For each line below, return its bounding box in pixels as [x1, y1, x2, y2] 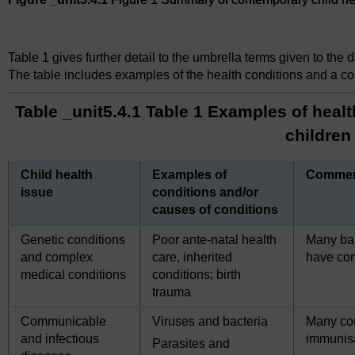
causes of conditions [152, 203, 278, 217]
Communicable [21, 315, 106, 329]
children [285, 126, 351, 145]
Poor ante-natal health [152, 233, 277, 247]
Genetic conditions [21, 233, 125, 247]
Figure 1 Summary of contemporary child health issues [7, 13, 312, 27]
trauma [152, 285, 191, 300]
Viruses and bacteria [152, 315, 268, 329]
